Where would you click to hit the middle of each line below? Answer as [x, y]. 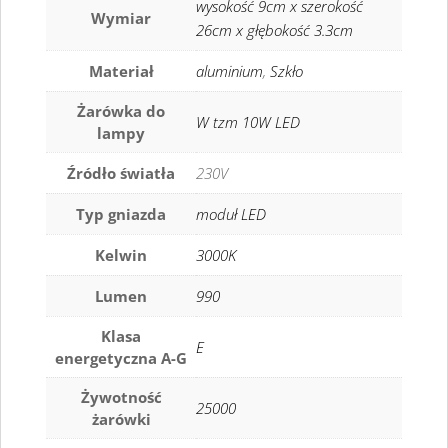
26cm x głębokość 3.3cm [274, 29]
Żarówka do [121, 110]
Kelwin [121, 254]
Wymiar [121, 17]
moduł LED [231, 213]
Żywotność [121, 396]
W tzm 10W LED [248, 121]
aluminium [229, 70]
